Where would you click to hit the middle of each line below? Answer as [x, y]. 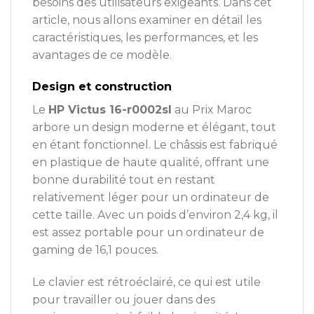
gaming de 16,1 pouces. [95, 250]
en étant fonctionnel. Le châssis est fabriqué [155, 145]
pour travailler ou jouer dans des [124, 300]
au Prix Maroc [212, 110]
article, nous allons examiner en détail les [147, 20]
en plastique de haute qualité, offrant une [151, 163]
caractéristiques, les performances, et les [145, 37]
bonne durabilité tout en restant [124, 180]
